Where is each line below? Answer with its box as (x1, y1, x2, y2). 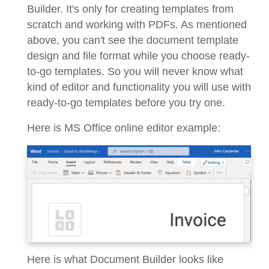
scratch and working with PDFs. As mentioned (27, 19, 247, 31)
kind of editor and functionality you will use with (27, 81, 251, 94)
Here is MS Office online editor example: (27, 122, 220, 134)
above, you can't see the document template (27, 34, 238, 47)
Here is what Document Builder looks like (27, 253, 223, 265)
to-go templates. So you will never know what (27, 65, 243, 78)
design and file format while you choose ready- (27, 50, 250, 62)
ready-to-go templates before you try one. (27, 97, 225, 109)
